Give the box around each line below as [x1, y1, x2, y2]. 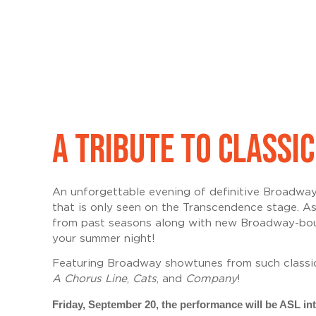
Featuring [51, 258, 107, 269]
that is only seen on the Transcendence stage [51, 202, 297, 213]
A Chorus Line [51, 274, 127, 285]
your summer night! [51, 233, 155, 244]
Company [185, 274, 237, 285]
